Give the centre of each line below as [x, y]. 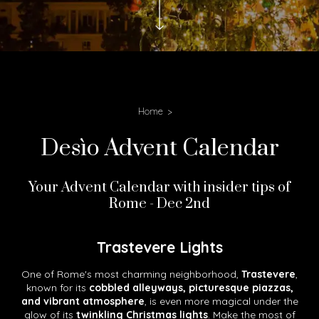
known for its [57, 288]
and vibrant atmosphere [83, 301]
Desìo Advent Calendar [159, 148]
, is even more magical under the [221, 301]
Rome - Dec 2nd [159, 204]
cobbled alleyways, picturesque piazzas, [191, 288]
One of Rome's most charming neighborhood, [131, 274]
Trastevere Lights [159, 247]
